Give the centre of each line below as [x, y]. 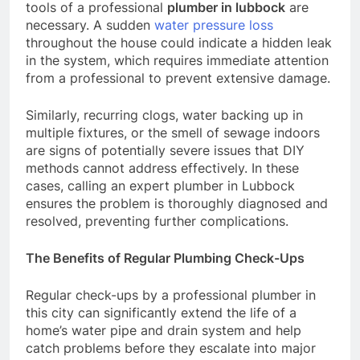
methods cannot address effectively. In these [162, 168]
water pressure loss [214, 25]
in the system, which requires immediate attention [177, 61]
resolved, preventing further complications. [157, 221]
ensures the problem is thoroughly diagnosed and [177, 204]
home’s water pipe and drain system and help [164, 331]
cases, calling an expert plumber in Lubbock [160, 186]
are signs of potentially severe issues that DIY [165, 151]
